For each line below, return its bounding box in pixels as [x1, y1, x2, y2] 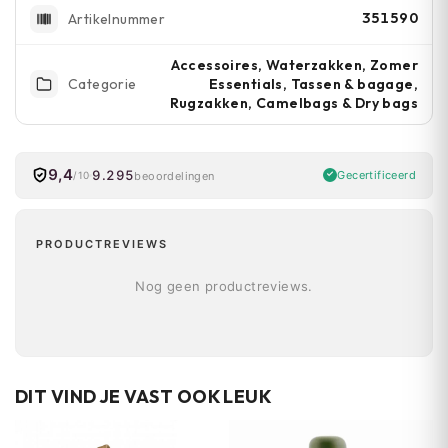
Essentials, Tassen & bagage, [208, 74, 418, 93]
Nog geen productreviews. [135, 277, 313, 294]
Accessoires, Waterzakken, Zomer [170, 55, 418, 74]
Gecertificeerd [337, 168, 416, 183]
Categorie [68, 75, 137, 94]
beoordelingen [134, 168, 215, 183]
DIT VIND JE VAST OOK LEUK [15, 384, 273, 408]
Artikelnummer [68, 9, 166, 28]
